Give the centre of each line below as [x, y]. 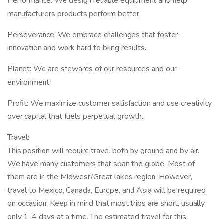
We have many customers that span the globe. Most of [101, 164]
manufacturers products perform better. [74, 14]
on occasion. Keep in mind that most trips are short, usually [106, 203]
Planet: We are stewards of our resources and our [92, 69]
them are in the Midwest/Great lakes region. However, [100, 177]
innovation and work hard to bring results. [77, 48]
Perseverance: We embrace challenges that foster [93, 35]
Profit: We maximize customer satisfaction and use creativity [109, 103]
